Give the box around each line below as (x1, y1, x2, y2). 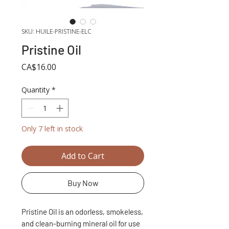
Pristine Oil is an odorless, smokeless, (21, 207, 143, 216)
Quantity (21, 84, 50, 95)
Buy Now (67, 177, 99, 188)
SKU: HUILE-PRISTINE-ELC (21, 27, 91, 36)
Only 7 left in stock (21, 123, 83, 133)
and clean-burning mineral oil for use (21, 218, 140, 228)
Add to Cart (61, 150, 104, 162)
